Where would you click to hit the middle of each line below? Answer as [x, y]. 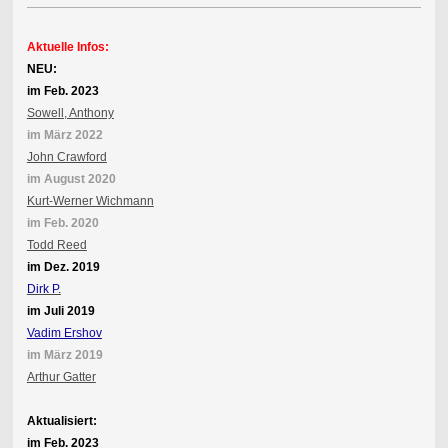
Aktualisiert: [61, 421]
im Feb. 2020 [62, 223]
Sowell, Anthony [70, 113]
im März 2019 [64, 355]
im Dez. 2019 [63, 267]
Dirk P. [43, 289]
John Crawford [66, 157]
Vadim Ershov [64, 333]
